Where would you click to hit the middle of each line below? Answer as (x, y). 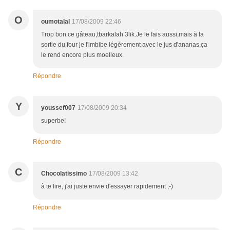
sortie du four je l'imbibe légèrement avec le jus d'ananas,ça (124, 45)
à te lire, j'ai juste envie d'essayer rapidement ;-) (107, 187)
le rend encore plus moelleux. (82, 55)
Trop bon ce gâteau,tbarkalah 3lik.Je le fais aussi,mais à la (122, 35)
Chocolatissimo (64, 174)
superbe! (53, 121)
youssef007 (58, 108)
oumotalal (55, 22)
